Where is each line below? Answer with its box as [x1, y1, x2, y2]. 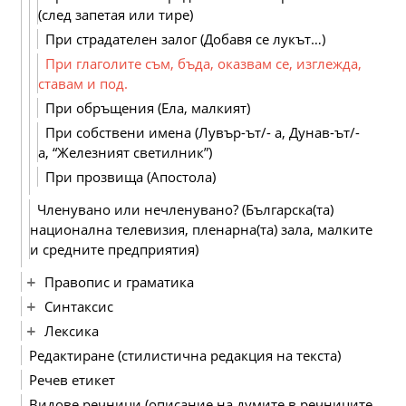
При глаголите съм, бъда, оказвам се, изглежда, [45, 54, 362, 72]
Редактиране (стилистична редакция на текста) [29, 346, 341, 364]
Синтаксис [44, 297, 113, 315]
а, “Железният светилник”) [38, 143, 212, 161]
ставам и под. [38, 74, 128, 92]
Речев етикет [29, 371, 115, 389]
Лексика [44, 322, 99, 340]
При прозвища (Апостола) [45, 168, 216, 186]
